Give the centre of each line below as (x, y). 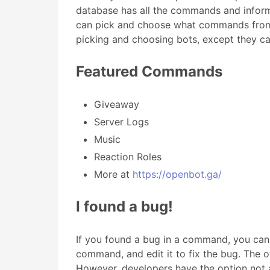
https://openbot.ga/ (177, 174)
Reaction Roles (128, 157)
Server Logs (121, 122)
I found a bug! (124, 206)
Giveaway (117, 104)
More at (113, 174)
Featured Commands (149, 71)
